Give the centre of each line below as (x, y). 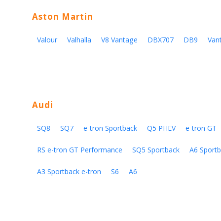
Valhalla (79, 40)
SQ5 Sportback (156, 150)
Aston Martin (63, 17)
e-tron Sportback (110, 128)
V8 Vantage (119, 40)
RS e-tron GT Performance (80, 150)
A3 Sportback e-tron (69, 171)
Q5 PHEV (161, 128)
